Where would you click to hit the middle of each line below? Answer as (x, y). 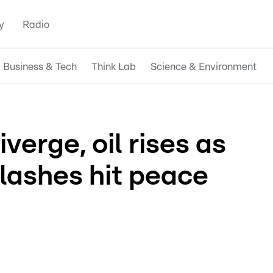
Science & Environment (204, 66)
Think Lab (114, 66)
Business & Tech (40, 66)
